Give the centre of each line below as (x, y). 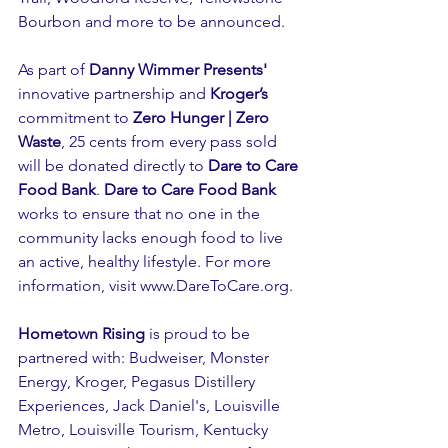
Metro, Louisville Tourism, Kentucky (145, 429)
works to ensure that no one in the (141, 213)
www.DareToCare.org (214, 285)
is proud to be (199, 333)
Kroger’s (239, 93)
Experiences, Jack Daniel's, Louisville (151, 405)
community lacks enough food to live (152, 237)
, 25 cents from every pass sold (171, 141)
